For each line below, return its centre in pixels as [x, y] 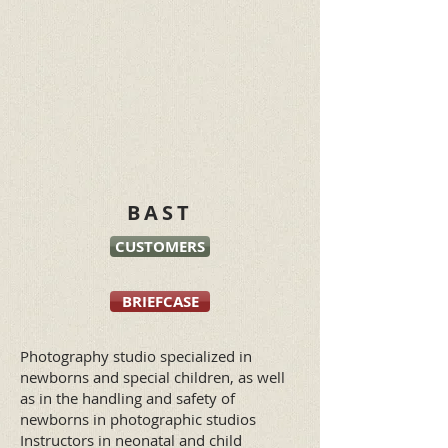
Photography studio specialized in [136, 356]
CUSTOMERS [160, 246]
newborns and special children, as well [152, 377]
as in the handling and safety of [127, 398]
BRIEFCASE [160, 301]
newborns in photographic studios [138, 419]
